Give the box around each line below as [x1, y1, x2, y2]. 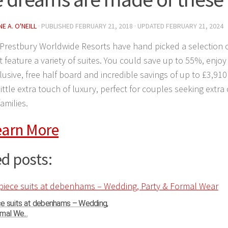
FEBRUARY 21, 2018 [75, 21, 133, 31]
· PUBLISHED [38, 21, 75, 31]
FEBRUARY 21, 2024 [166, 21, 223, 31]
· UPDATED [133, 21, 166, 31]
